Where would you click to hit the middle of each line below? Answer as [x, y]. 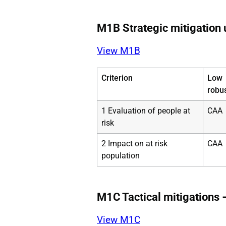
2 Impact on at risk [134, 143]
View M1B [119, 50]
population [121, 155]
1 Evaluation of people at [146, 110]
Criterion [117, 78]
